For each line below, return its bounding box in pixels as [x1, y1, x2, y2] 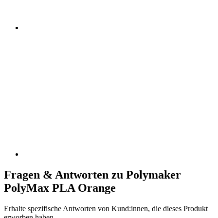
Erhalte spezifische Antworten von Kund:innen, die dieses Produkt [4, 204, 208, 213]
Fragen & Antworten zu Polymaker [4, 168, 181, 181]
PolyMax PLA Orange [4, 181, 116, 194]
